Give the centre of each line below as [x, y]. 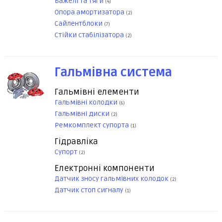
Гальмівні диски [83, 114]
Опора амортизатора [90, 12]
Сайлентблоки [79, 24]
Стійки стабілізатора [90, 35]
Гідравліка [76, 142]
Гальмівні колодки [87, 103]
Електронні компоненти [105, 168]
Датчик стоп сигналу [90, 190]
